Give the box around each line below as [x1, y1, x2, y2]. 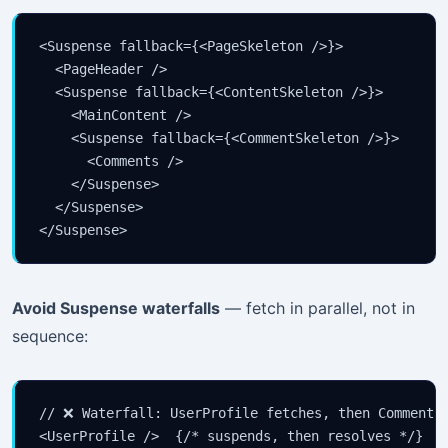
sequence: [12, 326, 88, 347]
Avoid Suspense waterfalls [12, 298, 220, 319]
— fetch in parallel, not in [220, 298, 415, 319]
